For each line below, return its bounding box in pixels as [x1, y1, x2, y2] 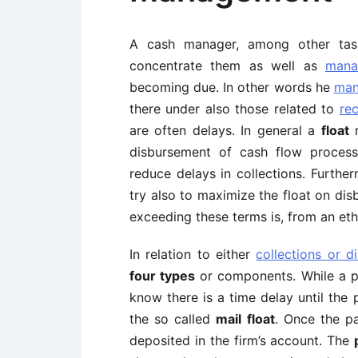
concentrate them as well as [129, 58, 325, 74]
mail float [216, 311, 275, 327]
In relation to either [129, 246, 257, 262]
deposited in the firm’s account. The [129, 332, 355, 348]
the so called [129, 311, 217, 327]
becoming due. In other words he [129, 79, 334, 95]
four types [129, 268, 196, 284]
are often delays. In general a [129, 122, 321, 138]
